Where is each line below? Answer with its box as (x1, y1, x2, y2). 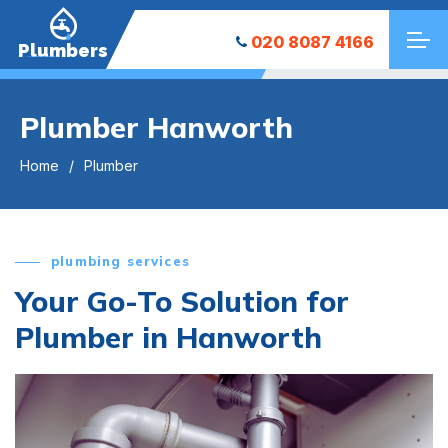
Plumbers (18, 40, 108, 61)
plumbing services (51, 253, 190, 269)
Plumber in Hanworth (15, 319, 322, 355)
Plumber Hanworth (20, 108, 293, 145)
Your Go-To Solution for (15, 283, 349, 319)
